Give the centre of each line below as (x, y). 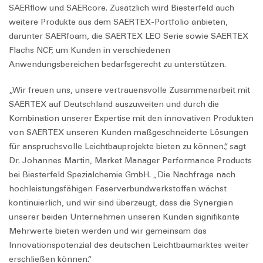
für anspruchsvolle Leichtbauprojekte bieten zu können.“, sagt (127, 147)
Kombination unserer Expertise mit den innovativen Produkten (131, 119)
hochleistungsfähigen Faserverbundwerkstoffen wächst (118, 189)
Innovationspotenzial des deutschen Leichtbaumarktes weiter (129, 245)
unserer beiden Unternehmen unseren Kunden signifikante (124, 217)
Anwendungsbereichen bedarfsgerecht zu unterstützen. (117, 65)
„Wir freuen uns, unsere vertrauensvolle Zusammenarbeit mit (129, 90)
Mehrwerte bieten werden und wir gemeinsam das (108, 231)
